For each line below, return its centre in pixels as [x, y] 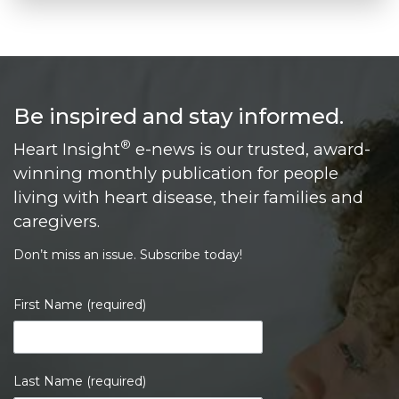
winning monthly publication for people [176, 174]
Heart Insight [67, 150]
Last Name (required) [80, 382]
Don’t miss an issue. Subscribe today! [128, 255]
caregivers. [57, 222]
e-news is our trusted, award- [251, 150]
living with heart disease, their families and [188, 198]
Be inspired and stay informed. [179, 117]
